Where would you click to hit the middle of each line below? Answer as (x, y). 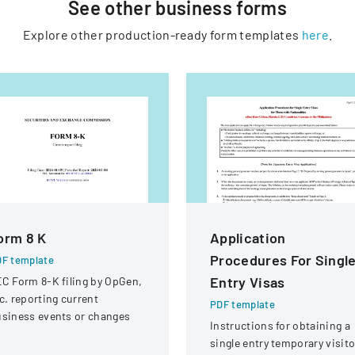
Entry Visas (248, 282)
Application (248, 238)
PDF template (242, 304)
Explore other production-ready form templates (161, 34)
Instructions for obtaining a (280, 325)
